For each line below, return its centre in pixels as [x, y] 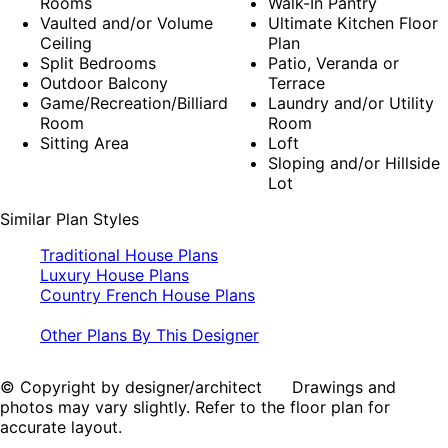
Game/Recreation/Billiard [134, 103]
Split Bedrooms [98, 63]
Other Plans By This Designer [149, 335]
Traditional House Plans [129, 255]
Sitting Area [84, 143]
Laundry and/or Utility [351, 103]
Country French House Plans [147, 295]
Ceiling [66, 43]
